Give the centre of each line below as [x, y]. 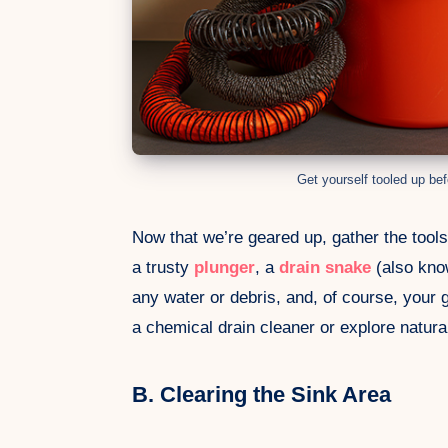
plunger [224, 268]
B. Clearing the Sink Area [261, 395]
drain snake [325, 268]
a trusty [163, 268]
